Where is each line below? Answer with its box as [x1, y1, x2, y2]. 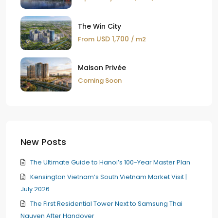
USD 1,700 [94, 34, 131, 44]
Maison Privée [78, 63, 126, 73]
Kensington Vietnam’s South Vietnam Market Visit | [30, 172, 187, 182]
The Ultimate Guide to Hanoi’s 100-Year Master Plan [30, 158, 190, 167]
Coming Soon [78, 76, 122, 86]
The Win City [78, 21, 121, 32]
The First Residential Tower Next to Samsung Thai [30, 199, 182, 209]
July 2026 [20, 184, 50, 194]
